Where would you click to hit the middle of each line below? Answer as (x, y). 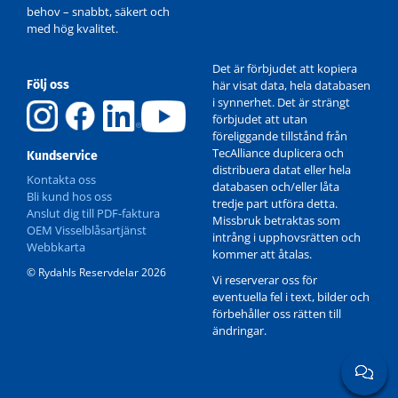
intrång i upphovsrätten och (287, 238)
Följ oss (48, 85)
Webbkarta (56, 247)
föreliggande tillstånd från (280, 136)
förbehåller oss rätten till (277, 314)
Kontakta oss (61, 180)
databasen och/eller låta (276, 187)
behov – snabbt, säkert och (98, 12)
